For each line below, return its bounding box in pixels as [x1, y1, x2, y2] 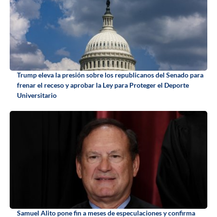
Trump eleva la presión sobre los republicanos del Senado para [17, 71, 203, 79]
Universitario [17, 91, 57, 100]
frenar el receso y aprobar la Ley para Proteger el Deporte [17, 81, 189, 90]
